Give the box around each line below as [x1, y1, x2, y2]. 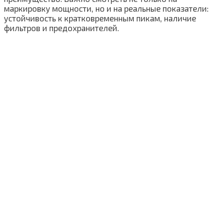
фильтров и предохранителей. [4, 23, 119, 33]
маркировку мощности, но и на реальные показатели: [4, 3, 209, 14]
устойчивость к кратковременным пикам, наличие [4, 13, 196, 23]
